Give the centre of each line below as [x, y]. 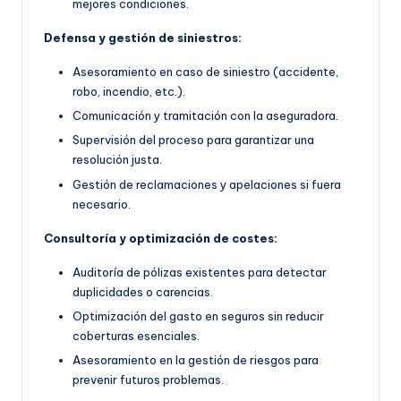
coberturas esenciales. [136, 335]
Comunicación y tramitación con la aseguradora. [205, 116]
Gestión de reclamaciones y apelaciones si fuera [207, 184]
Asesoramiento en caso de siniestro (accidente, [205, 72]
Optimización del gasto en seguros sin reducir [198, 316]
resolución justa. [117, 160]
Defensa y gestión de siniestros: [143, 38]
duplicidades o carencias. [143, 291]
